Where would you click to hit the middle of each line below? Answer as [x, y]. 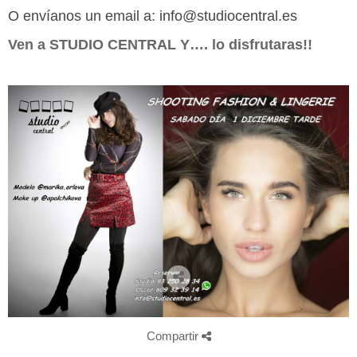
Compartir [174, 336]
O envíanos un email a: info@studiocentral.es [153, 16]
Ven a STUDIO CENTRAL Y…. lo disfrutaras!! [160, 45]
